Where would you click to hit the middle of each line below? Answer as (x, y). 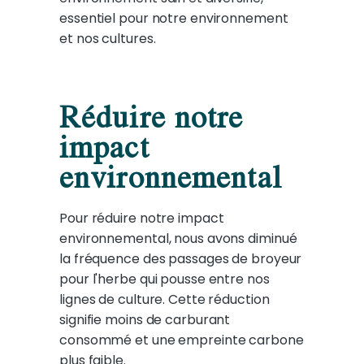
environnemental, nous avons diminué (178, 239)
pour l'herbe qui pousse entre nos (165, 279)
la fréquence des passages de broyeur (181, 259)
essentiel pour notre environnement (174, 19)
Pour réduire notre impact (142, 219)
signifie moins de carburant (145, 320)
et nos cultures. (108, 39)
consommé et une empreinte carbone (182, 340)
